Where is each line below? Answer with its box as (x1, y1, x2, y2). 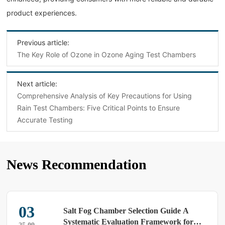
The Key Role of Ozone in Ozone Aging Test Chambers (17, 50, 196, 59)
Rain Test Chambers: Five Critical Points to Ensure (17, 103, 180, 113)
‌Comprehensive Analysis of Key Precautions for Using (17, 91, 192, 100)
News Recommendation (7, 157, 147, 173)
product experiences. (7, 9, 77, 18)
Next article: (17, 79, 58, 88)
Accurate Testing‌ (17, 116, 73, 125)
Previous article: (17, 38, 70, 47)
